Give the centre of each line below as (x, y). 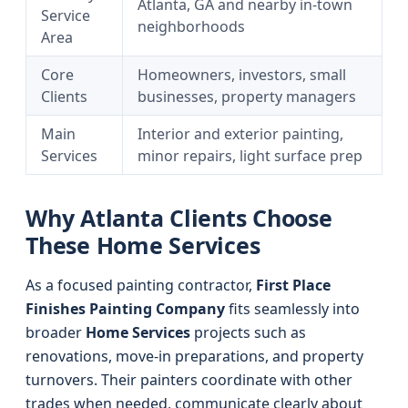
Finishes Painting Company (125, 309)
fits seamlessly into (292, 309)
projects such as (248, 332)
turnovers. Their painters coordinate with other (189, 380)
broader (56, 332)
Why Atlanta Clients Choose (179, 218)
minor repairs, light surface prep (250, 156)
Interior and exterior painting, (240, 134)
